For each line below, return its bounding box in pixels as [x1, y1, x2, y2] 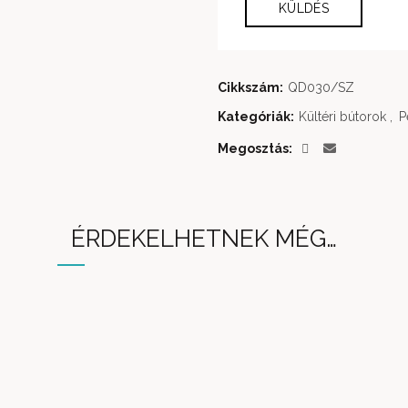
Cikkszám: [218, 79, 286, 95]
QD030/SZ [288, 79, 354, 95]
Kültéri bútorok [299, 108, 386, 124]
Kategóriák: [218, 108, 297, 124]
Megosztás [218, 140, 289, 156]
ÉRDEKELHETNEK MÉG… [71, 224, 337, 252]
